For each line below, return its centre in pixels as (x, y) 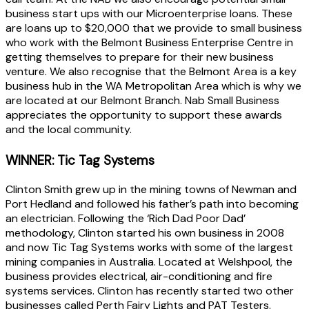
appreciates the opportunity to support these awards (144, 114)
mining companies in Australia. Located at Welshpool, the (149, 261)
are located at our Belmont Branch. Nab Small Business (142, 100)
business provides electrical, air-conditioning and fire (139, 276)
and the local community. (69, 129)
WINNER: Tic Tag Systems (80, 160)
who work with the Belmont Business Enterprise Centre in (149, 42)
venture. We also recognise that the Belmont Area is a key (151, 71)
